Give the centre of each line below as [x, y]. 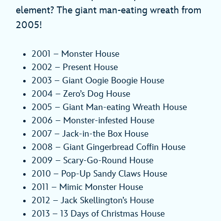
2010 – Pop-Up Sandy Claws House [99, 174]
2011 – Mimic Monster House [87, 187]
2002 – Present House [75, 68]
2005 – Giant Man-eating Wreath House [109, 108]
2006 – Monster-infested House [93, 121]
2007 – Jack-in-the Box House [90, 134]
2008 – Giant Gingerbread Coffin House [109, 147]
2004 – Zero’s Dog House [81, 94]
